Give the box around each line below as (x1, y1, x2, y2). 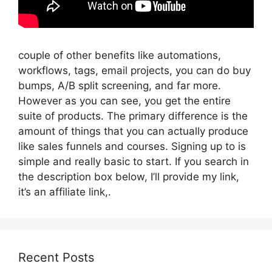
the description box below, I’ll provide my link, (18, 170, 239, 183)
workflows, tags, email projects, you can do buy (18, 64, 251, 76)
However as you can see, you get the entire (18, 94, 231, 107)
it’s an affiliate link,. (18, 185, 111, 198)
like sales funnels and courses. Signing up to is (18, 140, 246, 152)
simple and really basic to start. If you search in (18, 155, 249, 168)
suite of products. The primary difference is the (18, 109, 248, 122)
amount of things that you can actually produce (18, 124, 248, 137)
